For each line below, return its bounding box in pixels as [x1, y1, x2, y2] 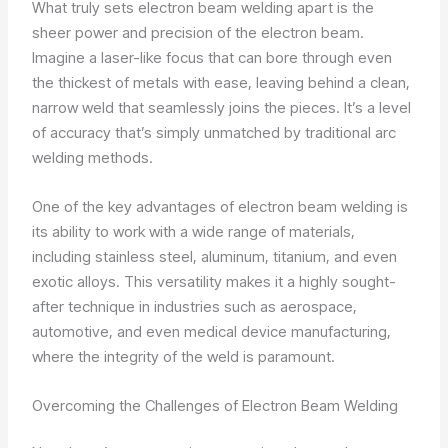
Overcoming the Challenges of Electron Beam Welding [32, 395, 399, 415]
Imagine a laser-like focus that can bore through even [32, 47, 393, 67]
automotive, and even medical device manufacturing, [32, 321, 392, 341]
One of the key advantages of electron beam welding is [32, 196, 409, 216]
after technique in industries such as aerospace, [32, 296, 358, 316]
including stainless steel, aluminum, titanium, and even [32, 246, 398, 266]
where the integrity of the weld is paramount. [32, 346, 336, 366]
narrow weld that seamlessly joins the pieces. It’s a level [32, 97, 412, 117]
